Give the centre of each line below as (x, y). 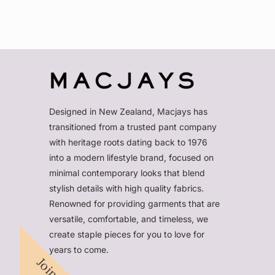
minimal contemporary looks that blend (127, 172)
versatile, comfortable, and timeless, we (129, 219)
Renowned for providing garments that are (134, 203)
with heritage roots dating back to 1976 (128, 142)
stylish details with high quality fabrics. (126, 188)
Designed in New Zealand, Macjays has (128, 111)
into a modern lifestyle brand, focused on (131, 157)
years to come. (79, 249)
